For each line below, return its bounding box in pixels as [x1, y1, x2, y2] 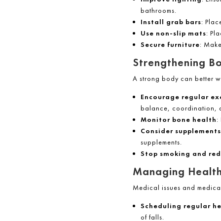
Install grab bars [140, 17, 201, 27]
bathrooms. [140, 6, 177, 15]
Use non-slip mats [140, 29, 206, 38]
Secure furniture [140, 40, 200, 49]
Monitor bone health [140, 115, 217, 124]
